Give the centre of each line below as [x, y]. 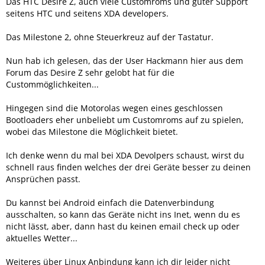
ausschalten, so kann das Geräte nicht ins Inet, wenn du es [123, 214]
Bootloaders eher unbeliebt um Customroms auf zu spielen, [125, 119]
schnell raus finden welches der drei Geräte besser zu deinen [128, 167]
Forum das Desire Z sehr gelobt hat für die [90, 72]
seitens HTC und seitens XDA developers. [87, 13]
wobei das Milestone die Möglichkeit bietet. [92, 131]
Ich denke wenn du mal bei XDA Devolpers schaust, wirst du [125, 155]
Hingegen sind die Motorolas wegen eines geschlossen [114, 108]
